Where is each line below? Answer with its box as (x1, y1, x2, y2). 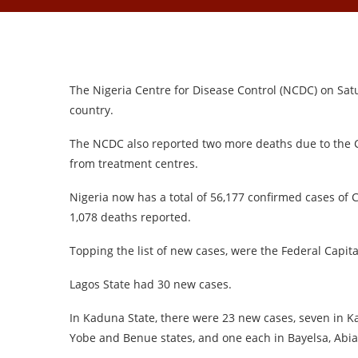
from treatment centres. (70, 156, 198, 171)
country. (70, 102, 113, 117)
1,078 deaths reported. (70, 209, 191, 225)
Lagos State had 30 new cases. (70, 276, 232, 292)
